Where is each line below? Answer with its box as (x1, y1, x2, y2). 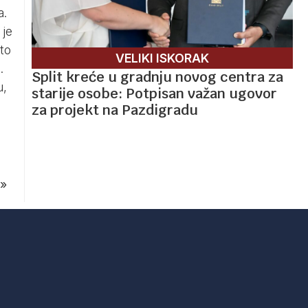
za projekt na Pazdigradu (32, 100, 198, 119)
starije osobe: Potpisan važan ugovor (32, 84, 277, 102)
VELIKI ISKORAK (115, 50, 209, 65)
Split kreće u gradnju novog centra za (32, 67, 283, 86)
